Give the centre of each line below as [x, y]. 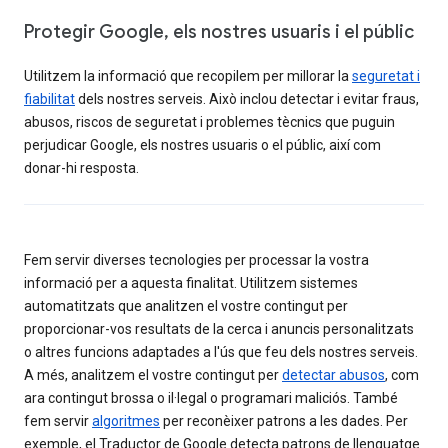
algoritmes [126, 420]
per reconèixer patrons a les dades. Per [284, 420]
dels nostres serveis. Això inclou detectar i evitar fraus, [247, 98]
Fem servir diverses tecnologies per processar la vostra [196, 259]
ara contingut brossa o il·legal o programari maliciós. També [211, 397]
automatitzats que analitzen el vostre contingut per [186, 305]
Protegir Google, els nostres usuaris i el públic [219, 31]
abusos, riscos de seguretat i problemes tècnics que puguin [209, 121]
